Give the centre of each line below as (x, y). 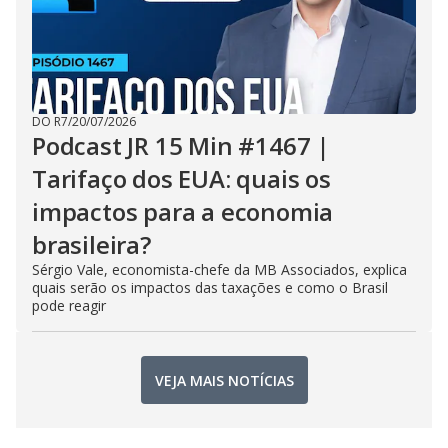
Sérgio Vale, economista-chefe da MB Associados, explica (219, 269)
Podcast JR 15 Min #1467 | (181, 145)
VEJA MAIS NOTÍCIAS (224, 380)
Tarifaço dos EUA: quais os (181, 178)
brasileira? (91, 244)
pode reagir (69, 305)
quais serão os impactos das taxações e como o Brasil (210, 287)
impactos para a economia (183, 211)
